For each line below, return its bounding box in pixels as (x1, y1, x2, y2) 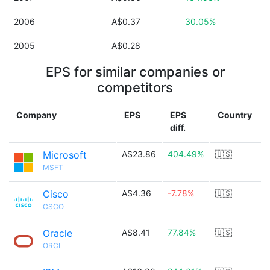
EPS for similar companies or (45, 64, 225, 80)
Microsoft (43, 149, 87, 161)
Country (218, 110, 252, 120)
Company (16, 110, 57, 120)
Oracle (43, 227, 72, 239)
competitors (97, 80, 173, 95)
